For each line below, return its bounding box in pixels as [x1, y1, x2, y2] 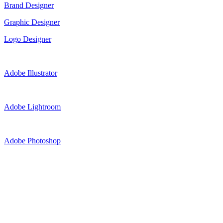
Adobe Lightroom [4, 102, 61, 111]
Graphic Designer [4, 17, 60, 26]
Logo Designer [4, 34, 51, 43]
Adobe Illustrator [4, 68, 57, 77]
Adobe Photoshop [4, 136, 61, 145]
